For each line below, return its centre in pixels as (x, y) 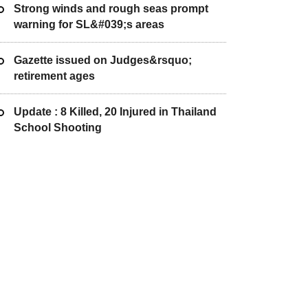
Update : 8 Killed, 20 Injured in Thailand (115, 111)
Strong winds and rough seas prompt (111, 8)
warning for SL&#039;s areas (89, 24)
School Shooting (57, 127)
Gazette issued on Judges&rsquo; (102, 60)
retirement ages (54, 76)
